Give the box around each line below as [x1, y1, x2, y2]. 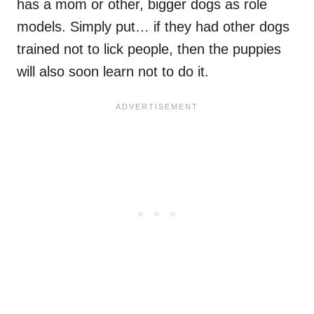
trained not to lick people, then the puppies [17, 41, 281, 57]
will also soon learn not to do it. [17, 64, 209, 80]
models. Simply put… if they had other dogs [17, 19, 289, 35]
